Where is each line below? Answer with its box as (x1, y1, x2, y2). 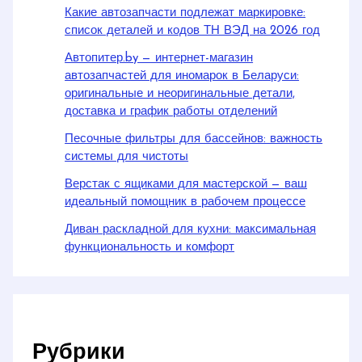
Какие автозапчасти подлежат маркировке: (65, 6, 306, 19)
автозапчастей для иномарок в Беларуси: (65, 69, 300, 82)
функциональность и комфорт (65, 241, 235, 254)
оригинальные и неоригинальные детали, (65, 87, 296, 100)
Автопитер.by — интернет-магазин (65, 52, 254, 65)
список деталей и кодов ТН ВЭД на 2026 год (65, 24, 321, 37)
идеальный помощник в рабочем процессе (65, 196, 306, 208)
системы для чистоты (65, 150, 189, 163)
